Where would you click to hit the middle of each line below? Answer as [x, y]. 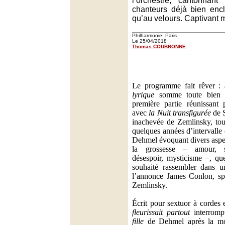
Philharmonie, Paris [154, 35]
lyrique [143, 95]
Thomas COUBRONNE [159, 46]
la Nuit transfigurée [180, 113]
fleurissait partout [161, 212]
